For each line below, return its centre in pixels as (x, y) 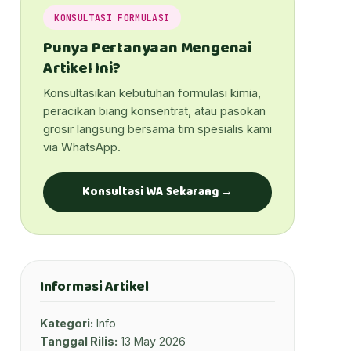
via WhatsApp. (82, 147)
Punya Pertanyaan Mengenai (148, 47)
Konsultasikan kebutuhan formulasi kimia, (152, 93)
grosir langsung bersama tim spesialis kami (157, 129)
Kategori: (67, 323)
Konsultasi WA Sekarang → (157, 192)
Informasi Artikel (95, 286)
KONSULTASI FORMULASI (112, 17)
